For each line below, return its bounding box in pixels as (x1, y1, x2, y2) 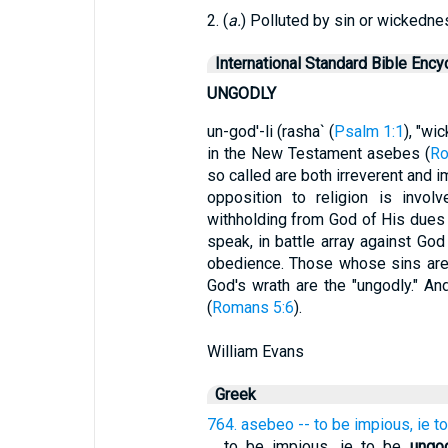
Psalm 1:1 (333, 122, 404, 141)
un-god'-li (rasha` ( (206, 122, 334, 141)
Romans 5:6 (211, 298, 294, 317)
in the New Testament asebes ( (206, 144, 431, 163)
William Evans (206, 342, 304, 361)
